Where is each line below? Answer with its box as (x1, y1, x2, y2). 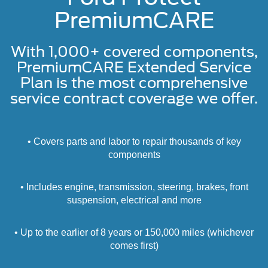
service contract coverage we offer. (10, 90, 258, 108)
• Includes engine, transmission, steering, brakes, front (20, 182, 248, 193)
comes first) (109, 240, 159, 251)
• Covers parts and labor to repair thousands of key (27, 136, 241, 147)
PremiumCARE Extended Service (17, 59, 251, 77)
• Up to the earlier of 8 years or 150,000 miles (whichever (14, 227, 254, 238)
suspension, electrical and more (66, 195, 202, 206)
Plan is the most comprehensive (20, 74, 248, 92)
